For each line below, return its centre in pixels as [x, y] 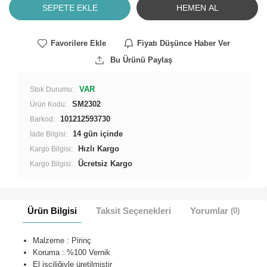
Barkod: [42, 119]
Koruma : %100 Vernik [72, 252]
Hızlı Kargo [99, 148]
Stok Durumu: [52, 89]
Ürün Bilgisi [52, 210]
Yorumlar [210, 210]
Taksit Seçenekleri [133, 210]
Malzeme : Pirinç [62, 240]
